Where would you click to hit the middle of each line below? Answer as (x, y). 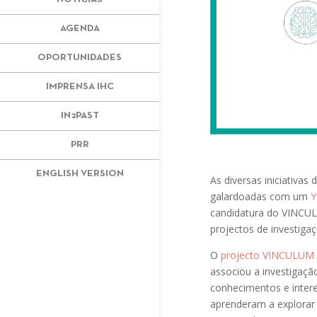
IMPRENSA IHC (80, 86)
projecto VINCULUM (267, 255)
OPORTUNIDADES (80, 57)
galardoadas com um (260, 196)
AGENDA (80, 28)
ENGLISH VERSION (80, 173)
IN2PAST (80, 115)
